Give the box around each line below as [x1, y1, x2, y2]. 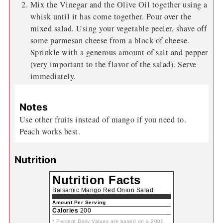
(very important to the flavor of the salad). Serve [30, 58, 197, 70]
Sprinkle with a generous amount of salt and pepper [30, 46, 208, 58]
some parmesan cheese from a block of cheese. [30, 34, 190, 46]
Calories [52, 207, 78, 215]
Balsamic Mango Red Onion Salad [52, 187, 153, 194]
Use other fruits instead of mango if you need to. [19, 114, 189, 125]
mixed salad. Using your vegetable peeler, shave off [30, 22, 207, 34]
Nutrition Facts [52, 173, 141, 187]
